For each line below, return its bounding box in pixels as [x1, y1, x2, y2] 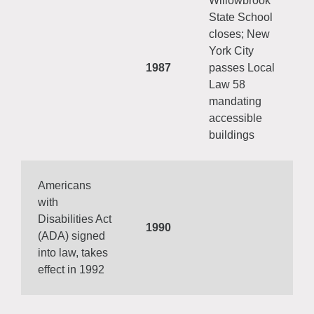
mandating [209, 95, 261, 107]
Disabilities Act [38, 213, 111, 225]
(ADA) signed [38, 230, 105, 242]
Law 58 [209, 78, 245, 90]
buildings [209, 129, 257, 141]
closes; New [209, 28, 270, 40]
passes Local [209, 62, 275, 74]
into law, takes [38, 247, 108, 259]
